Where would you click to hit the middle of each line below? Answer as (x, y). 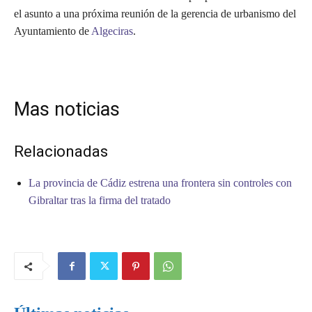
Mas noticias (67, 110)
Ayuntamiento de (53, 31)
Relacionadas (61, 152)
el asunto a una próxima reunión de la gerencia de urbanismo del (155, 14)
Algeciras (112, 31)
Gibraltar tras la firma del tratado (100, 201)
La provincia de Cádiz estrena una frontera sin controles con (160, 183)
